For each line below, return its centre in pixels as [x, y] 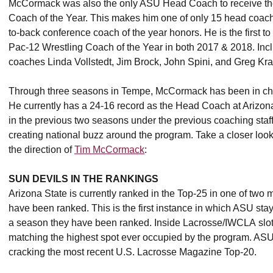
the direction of [41, 150]
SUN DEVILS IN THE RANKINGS [83, 179]
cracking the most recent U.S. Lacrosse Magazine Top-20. [134, 252]
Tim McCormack [109, 150]
